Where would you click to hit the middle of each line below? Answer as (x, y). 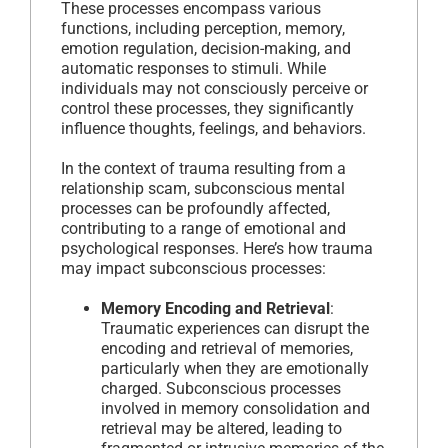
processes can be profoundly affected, (195, 208)
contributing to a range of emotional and (203, 228)
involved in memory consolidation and (235, 408)
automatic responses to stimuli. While (193, 68)
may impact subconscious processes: (193, 268)
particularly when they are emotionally (235, 368)
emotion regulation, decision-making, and (206, 48)
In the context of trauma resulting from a (203, 168)
